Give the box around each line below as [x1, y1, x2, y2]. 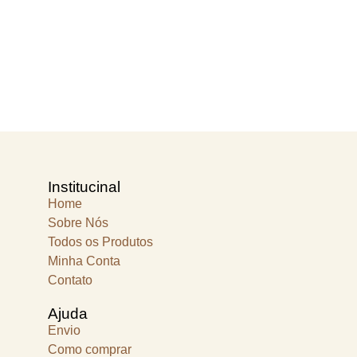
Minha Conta [48, 254, 120, 268]
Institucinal [48, 178, 120, 195]
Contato [48, 273, 92, 287]
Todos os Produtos [48, 235, 153, 249]
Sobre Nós [48, 216, 108, 229]
